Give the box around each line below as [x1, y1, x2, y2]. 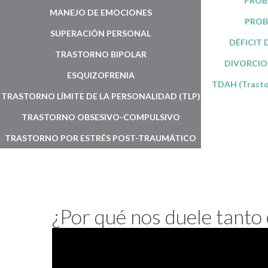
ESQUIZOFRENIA [66, 69, 135, 80]
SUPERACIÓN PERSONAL [50, 28, 151, 38]
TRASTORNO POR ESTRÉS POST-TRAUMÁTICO [5, 132, 196, 143]
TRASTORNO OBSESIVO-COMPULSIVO [21, 111, 180, 122]
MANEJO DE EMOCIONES [49, 7, 152, 17]
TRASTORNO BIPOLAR [54, 48, 147, 59]
